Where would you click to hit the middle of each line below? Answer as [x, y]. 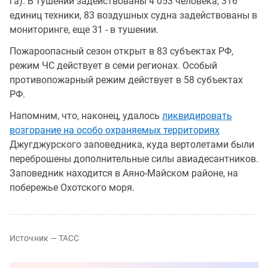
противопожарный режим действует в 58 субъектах [126, 80]
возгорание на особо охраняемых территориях [115, 130]
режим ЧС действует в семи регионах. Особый [113, 65]
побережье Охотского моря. [73, 187]
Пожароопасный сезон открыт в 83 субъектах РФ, [121, 51]
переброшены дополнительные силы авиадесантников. [134, 159]
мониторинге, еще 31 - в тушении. [84, 29]
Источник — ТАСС [45, 238]
